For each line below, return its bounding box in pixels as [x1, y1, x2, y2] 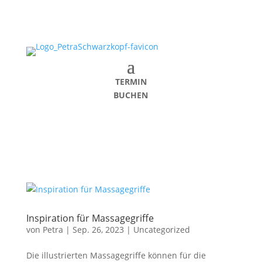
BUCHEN [113, 89, 149, 101]
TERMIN [115, 76, 147, 87]
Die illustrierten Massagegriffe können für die [26, 250, 206, 261]
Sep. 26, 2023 [72, 224, 124, 235]
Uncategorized [133, 224, 190, 235]
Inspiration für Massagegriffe [26, 212, 154, 225]
